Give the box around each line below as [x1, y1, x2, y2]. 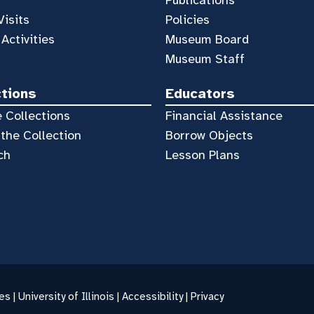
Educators [165, 84, 235, 102]
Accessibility [122, 290, 183, 303]
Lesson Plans [165, 147, 240, 163]
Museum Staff [165, 50, 245, 67]
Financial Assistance [165, 108, 282, 123]
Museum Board [165, 31, 249, 47]
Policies [165, 11, 210, 27]
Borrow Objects [165, 128, 253, 143]
